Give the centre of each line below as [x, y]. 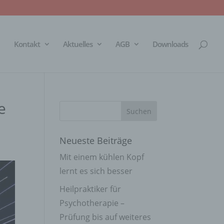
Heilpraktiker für [90, 189]
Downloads [170, 44]
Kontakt [27, 44]
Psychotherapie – [92, 203]
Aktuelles [78, 44]
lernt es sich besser [96, 171]
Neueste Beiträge [96, 140]
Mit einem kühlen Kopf [102, 157]
